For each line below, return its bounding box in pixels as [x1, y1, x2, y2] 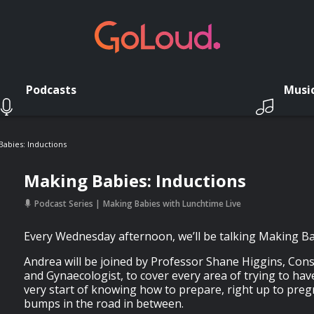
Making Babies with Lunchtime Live [103, 198, 241, 210]
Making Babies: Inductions [24, 169, 246, 192]
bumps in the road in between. [24, 296, 184, 311]
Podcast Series [32, 198, 95, 210]
